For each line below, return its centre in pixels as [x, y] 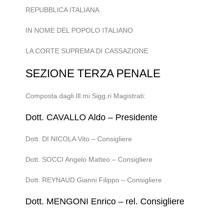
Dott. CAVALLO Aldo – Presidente [92, 117]
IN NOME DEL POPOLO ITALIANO [79, 30]
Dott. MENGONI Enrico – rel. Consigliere [105, 201]
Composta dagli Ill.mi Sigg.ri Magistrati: [86, 96]
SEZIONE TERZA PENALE [93, 73]
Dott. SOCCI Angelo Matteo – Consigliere [89, 159]
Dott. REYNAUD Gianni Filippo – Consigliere [94, 180]
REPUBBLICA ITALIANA [63, 10]
